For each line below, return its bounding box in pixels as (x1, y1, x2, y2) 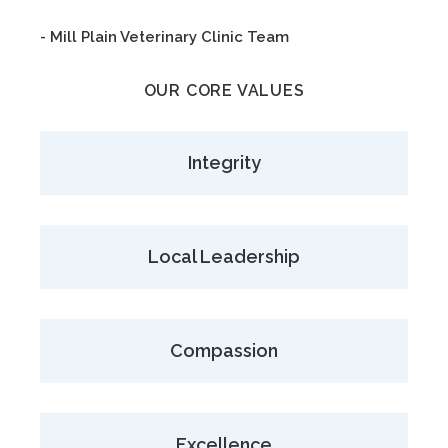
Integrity (187, 151, 261, 173)
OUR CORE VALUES (143, 80, 305, 100)
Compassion (170, 339, 278, 361)
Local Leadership (148, 245, 300, 267)
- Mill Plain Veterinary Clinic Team (40, 27, 289, 46)
